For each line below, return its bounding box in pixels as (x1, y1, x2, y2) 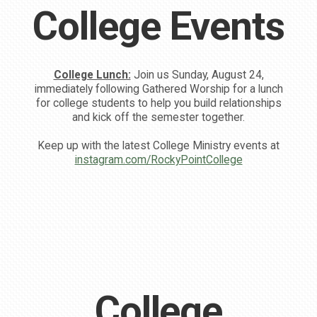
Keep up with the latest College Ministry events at (38, 138, 279, 152)
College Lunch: (53, 67, 131, 81)
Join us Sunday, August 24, (130, 67, 264, 81)
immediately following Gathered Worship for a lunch (34, 81, 283, 96)
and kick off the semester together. (72, 110, 245, 124)
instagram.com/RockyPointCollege (74, 152, 243, 166)
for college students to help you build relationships (35, 96, 282, 110)
